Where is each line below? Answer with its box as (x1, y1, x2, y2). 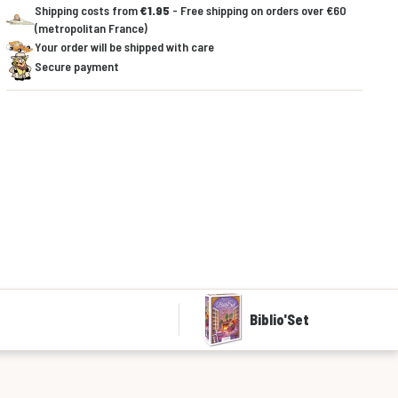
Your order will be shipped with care (34, 39, 214, 54)
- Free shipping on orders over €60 (169, 3, 346, 18)
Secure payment (34, 59, 119, 74)
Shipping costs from (34, 3, 140, 18)
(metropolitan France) (34, 20, 147, 36)
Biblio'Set (250, 311, 309, 329)
